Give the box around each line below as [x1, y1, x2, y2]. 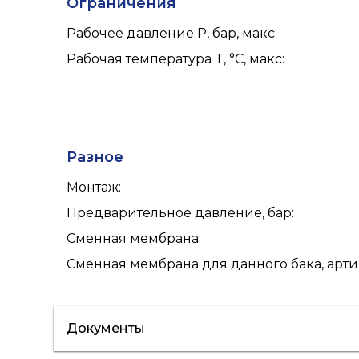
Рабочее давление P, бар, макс [67, 25, 276, 41]
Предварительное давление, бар [67, 204, 292, 220]
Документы [67, 320, 146, 336]
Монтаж [67, 179, 119, 195]
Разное [67, 147, 124, 166]
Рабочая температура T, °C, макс [67, 50, 283, 67]
